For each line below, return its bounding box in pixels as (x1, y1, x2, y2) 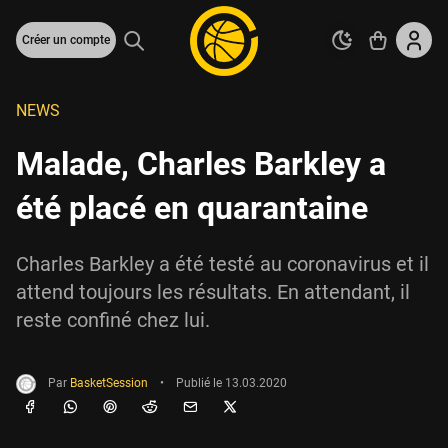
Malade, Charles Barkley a (16, 145, 386, 183)
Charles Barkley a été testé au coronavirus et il (16, 252, 429, 276)
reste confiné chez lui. (16, 308, 210, 332)
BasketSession (70, 376, 148, 391)
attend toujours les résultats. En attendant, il (16, 280, 410, 304)
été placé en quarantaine (16, 189, 368, 227)
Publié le (176, 376, 225, 391)
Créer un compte (22, 33, 110, 47)
